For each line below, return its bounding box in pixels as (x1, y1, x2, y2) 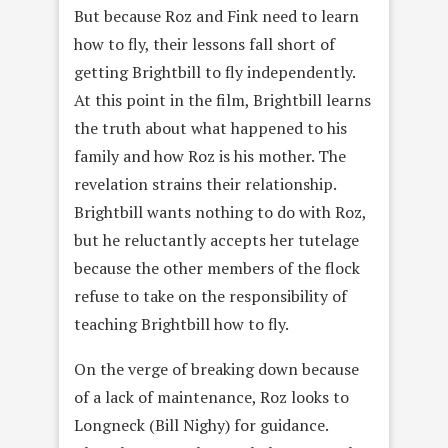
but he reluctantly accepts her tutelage (74, 229, 359, 251)
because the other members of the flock (74, 257, 360, 279)
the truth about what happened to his (74, 117, 347, 139)
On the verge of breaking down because (74, 358, 359, 380)
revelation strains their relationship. (74, 173, 336, 195)
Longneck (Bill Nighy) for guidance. (74, 414, 328, 436)
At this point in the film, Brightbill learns (74, 89, 371, 111)
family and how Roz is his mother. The (74, 145, 346, 167)
